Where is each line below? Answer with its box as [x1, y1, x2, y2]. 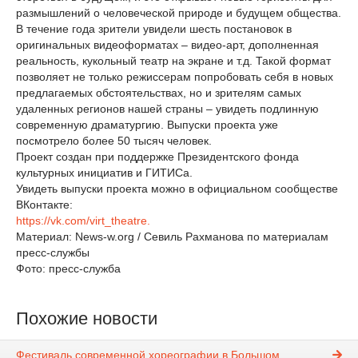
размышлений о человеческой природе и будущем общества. [16, 6, 341, 19]
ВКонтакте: [16, 198, 73, 211]
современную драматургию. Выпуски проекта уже [16, 118, 278, 131]
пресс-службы [16, 246, 89, 259]
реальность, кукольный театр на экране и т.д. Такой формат [16, 54, 331, 67]
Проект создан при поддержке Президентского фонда [16, 150, 299, 163]
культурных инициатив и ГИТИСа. [16, 166, 193, 179]
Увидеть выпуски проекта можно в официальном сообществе [16, 182, 338, 195]
